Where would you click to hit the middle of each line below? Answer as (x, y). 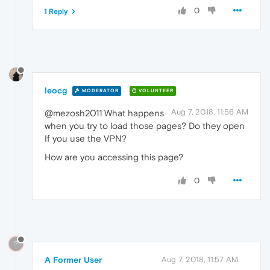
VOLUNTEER (155, 91)
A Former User (73, 259)
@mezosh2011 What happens (104, 113)
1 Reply (56, 12)
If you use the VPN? (86, 138)
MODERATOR (99, 91)
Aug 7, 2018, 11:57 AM (200, 259)
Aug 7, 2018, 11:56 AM (210, 111)
